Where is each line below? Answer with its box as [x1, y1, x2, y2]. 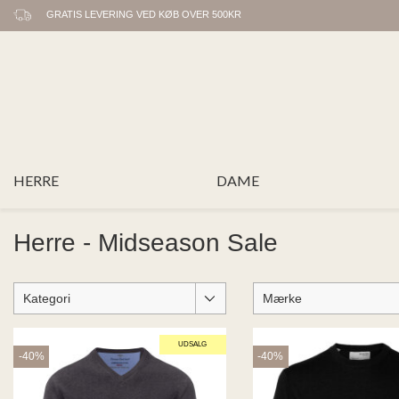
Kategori [23, 290, 70, 305]
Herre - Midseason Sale [13, 228, 278, 256]
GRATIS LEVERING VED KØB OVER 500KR [46, 9, 241, 20]
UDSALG [178, 339, 208, 348]
